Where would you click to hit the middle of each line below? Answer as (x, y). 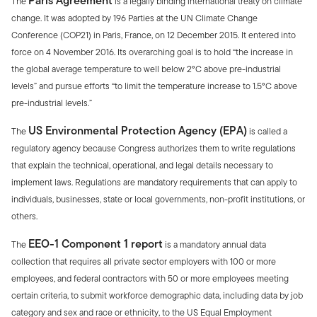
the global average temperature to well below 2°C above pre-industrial (146, 69)
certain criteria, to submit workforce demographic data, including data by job (157, 296)
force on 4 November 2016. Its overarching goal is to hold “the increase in (152, 52)
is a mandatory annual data (214, 245)
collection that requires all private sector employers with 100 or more (144, 262)
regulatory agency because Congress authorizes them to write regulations (154, 149)
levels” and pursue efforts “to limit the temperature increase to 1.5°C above (154, 86)
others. (24, 217)
